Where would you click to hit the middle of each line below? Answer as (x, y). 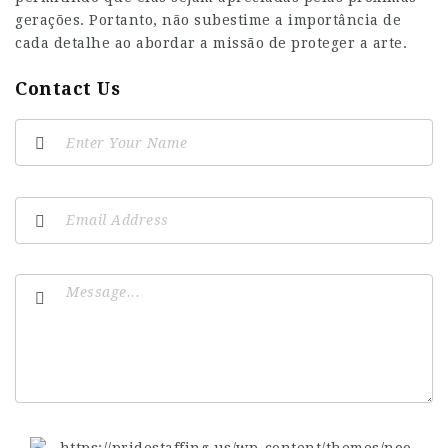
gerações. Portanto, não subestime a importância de (208, 20)
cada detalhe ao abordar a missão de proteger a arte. (211, 43)
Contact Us (67, 88)
